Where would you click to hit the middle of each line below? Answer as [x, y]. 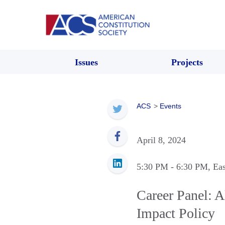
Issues [86, 62]
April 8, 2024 [161, 140]
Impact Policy [176, 213]
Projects [187, 62]
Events [171, 106]
